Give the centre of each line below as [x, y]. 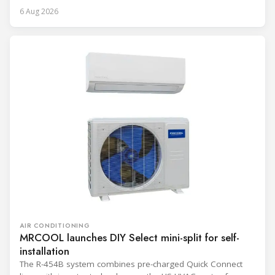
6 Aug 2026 [39, 12]
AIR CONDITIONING [55, 226]
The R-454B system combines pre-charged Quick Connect [131, 264]
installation [45, 251]
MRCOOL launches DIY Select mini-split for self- [130, 238]
